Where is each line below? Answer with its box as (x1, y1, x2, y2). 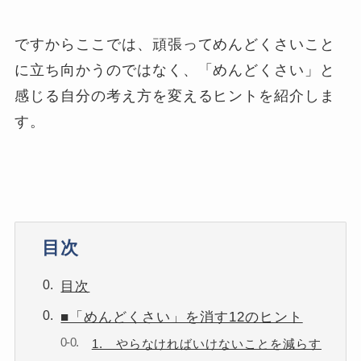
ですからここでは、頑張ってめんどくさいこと (15, 36, 336, 53)
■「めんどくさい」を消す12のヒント (60, 309, 303, 326)
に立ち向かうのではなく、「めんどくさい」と (15, 62, 336, 79)
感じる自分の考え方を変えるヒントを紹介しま (15, 88, 336, 105)
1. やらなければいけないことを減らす (91, 336, 322, 351)
